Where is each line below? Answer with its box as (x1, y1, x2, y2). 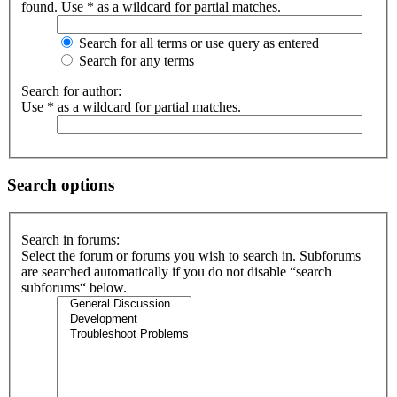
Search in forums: (21, 232, 120, 248)
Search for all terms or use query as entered (75, 35, 319, 51)
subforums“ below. (21, 280, 127, 296)
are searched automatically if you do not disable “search (21, 264, 331, 280)
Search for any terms (75, 53, 194, 69)
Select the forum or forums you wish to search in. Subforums (21, 248, 361, 264)
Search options (7, 175, 114, 194)
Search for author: (21, 83, 121, 99)
